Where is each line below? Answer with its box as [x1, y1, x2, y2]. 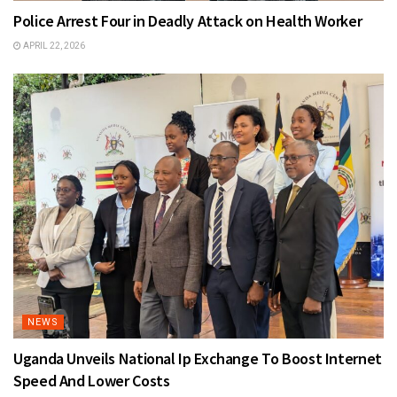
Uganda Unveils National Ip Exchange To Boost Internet [13, 347, 382, 369]
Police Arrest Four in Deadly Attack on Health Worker [13, 10, 362, 31]
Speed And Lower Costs [13, 370, 170, 391]
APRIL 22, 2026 [21, 40, 85, 51]
